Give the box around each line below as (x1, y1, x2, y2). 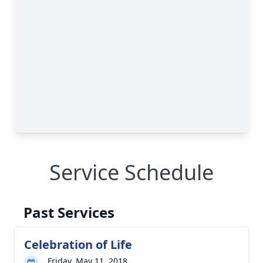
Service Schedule (49, 158, 214, 187)
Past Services (23, 203, 114, 222)
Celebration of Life (24, 237, 132, 252)
